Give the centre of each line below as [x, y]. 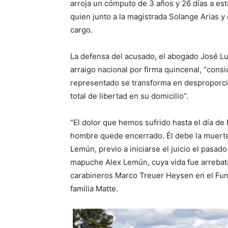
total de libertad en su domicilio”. [129, 96]
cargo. [81, 30]
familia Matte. [94, 188]
